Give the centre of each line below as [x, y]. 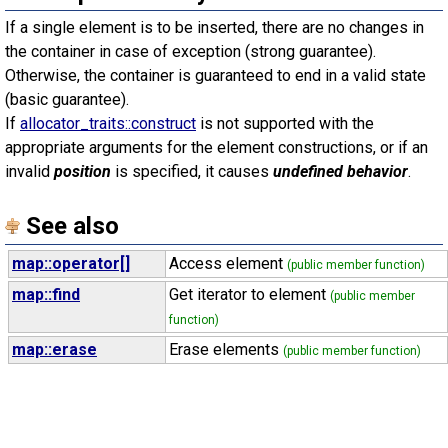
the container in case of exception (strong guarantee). [190, 51]
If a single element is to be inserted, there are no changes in [214, 27]
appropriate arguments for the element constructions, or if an [216, 147]
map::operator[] [71, 263]
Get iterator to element [249, 294]
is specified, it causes [192, 171]
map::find [46, 294]
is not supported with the [285, 123]
